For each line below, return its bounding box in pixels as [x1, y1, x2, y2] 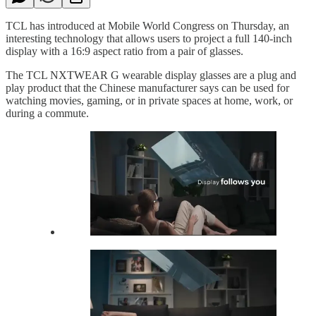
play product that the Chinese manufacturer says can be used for [6, 81, 289, 94]
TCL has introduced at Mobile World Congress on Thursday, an [6, 19, 289, 32]
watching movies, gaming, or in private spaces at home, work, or [6, 94, 293, 107]
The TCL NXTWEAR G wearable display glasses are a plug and [6, 68, 296, 81]
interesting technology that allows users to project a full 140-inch [6, 32, 292, 44]
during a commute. [6, 107, 89, 119]
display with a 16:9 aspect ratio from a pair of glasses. [6, 44, 243, 57]
